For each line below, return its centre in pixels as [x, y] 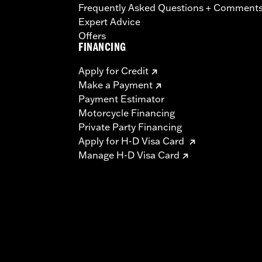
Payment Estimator [121, 99]
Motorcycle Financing [127, 113]
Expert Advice [109, 22]
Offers [92, 36]
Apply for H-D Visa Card [132, 141]
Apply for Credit [113, 71]
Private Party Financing [130, 127]
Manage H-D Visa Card [129, 155]
